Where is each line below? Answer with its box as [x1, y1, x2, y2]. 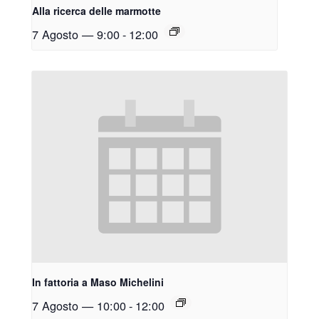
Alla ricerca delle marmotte [32, 4, 161, 19]
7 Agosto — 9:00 [32, 26, 120, 43]
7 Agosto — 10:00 [32, 296, 126, 314]
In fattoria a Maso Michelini [32, 274, 164, 289]
